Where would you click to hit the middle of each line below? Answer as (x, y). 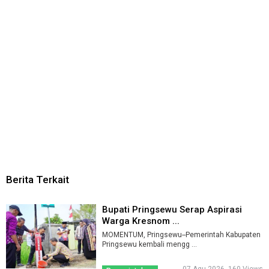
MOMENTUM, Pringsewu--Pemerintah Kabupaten (181, 235)
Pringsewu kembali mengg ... (149, 245)
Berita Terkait (38, 179)
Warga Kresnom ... (141, 221)
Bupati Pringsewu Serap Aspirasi (172, 210)
